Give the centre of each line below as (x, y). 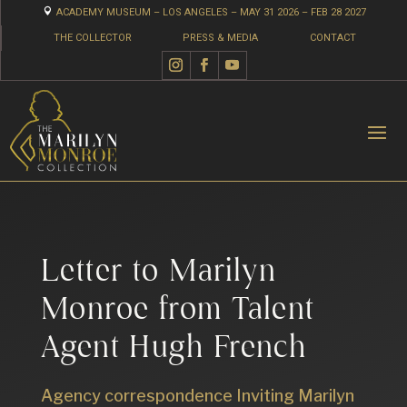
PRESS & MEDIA (220, 38)
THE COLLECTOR (92, 38)
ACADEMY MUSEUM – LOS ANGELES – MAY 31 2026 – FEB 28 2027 (211, 12)
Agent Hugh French (174, 350)
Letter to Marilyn (159, 273)
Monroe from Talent (178, 312)
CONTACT (333, 38)
